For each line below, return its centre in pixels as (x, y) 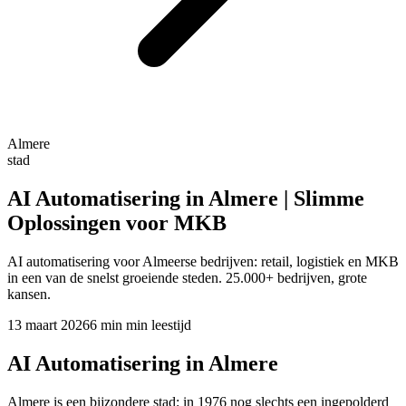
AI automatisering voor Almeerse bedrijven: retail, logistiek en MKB (203, 261)
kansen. (29, 294)
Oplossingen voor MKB (117, 222)
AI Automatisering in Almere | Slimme (186, 198)
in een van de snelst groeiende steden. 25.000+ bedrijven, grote (187, 277)
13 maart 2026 (48, 324)
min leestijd (157, 324)
